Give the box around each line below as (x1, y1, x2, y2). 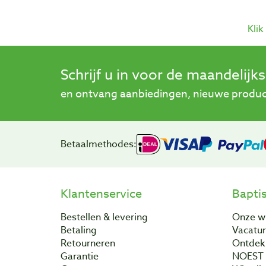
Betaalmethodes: (61, 137, 137, 151)
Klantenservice (61, 185, 142, 202)
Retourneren (61, 236, 115, 251)
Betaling (61, 223, 97, 237)
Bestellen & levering (61, 210, 148, 224)
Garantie (61, 249, 99, 264)
